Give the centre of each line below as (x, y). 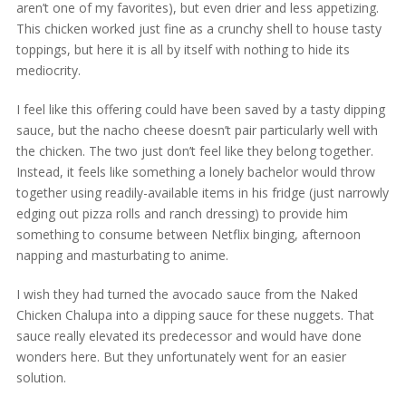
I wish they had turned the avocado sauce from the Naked (187, 295)
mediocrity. (48, 71)
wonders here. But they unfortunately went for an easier (181, 357)
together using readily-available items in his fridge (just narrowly (202, 193)
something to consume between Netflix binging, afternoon (188, 235)
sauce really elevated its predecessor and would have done (188, 336)
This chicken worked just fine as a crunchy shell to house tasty (198, 29)
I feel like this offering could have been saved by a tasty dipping (200, 110)
